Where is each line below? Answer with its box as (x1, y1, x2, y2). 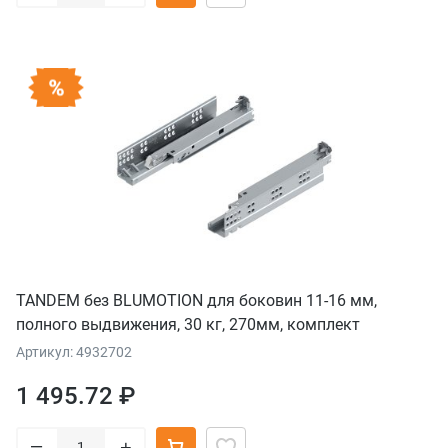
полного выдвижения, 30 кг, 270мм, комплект (16, 314, 360, 334)
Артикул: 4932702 (16, 343, 132, 360)
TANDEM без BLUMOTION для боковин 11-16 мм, (16, 290, 377, 310)
